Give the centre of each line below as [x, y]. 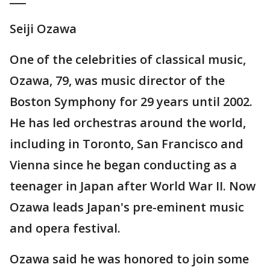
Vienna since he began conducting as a [123, 165]
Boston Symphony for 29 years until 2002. [131, 102]
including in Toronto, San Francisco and [127, 144]
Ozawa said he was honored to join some [129, 259]
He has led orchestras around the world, [128, 123]
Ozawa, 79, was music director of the [117, 80]
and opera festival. [65, 228]
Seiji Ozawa [43, 29]
